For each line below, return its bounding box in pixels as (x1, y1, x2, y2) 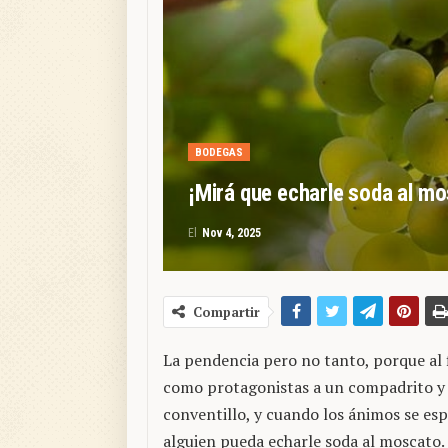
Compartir (193, 303, 260, 322)
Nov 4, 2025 (202, 226, 261, 241)
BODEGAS (195, 146, 243, 160)
